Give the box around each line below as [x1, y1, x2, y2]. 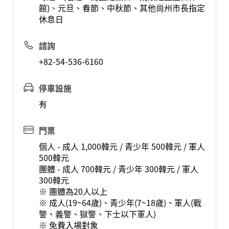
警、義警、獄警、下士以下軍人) [38, 208, 156, 220]
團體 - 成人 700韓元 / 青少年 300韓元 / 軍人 [38, 163, 198, 175]
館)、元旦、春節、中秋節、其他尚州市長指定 [38, 2, 205, 14]
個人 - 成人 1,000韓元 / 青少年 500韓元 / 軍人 [38, 140, 205, 152]
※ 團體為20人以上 [38, 185, 107, 197]
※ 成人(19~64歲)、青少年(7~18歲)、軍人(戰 [38, 196, 201, 209]
